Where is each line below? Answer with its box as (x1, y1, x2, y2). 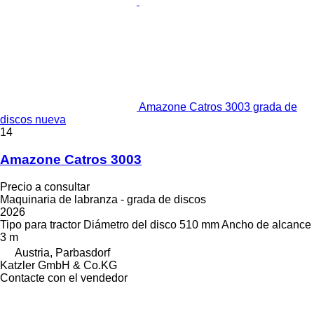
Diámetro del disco (83, 218, 177, 231)
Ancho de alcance (221, 218, 311, 231)
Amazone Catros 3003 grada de (139, 101, 297, 114)
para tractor (25, 218, 81, 231)
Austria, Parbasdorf (15, 246, 110, 259)
